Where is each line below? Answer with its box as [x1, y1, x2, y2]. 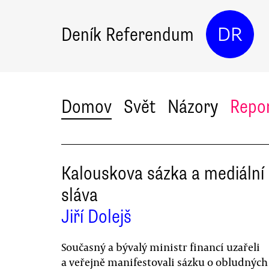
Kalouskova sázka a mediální [61, 162, 264, 185]
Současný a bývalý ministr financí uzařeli [61, 240, 260, 254]
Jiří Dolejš [61, 205, 131, 228]
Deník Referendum [61, 22, 194, 46]
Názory [168, 95, 218, 118]
